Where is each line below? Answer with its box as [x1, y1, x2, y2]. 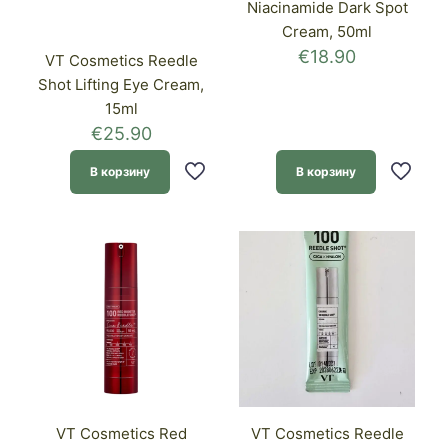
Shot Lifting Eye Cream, [38, 75, 204, 95]
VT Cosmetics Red [55, 424, 187, 444]
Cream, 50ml [282, 21, 372, 41]
